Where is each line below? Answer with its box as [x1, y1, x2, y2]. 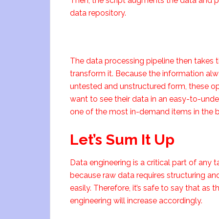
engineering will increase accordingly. [70, 196, 202, 205]
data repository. [70, 8, 126, 18]
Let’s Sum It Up [70, 131, 175, 148]
